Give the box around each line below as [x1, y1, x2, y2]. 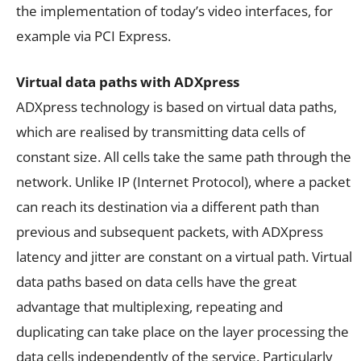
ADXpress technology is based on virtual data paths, [16, 98, 337, 117]
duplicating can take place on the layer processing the [16, 322, 349, 342]
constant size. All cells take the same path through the [16, 147, 351, 167]
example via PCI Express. [16, 27, 171, 46]
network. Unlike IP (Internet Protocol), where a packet [16, 172, 351, 192]
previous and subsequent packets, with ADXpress [16, 222, 323, 242]
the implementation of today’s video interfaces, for [16, 2, 333, 21]
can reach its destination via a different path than [16, 197, 319, 217]
